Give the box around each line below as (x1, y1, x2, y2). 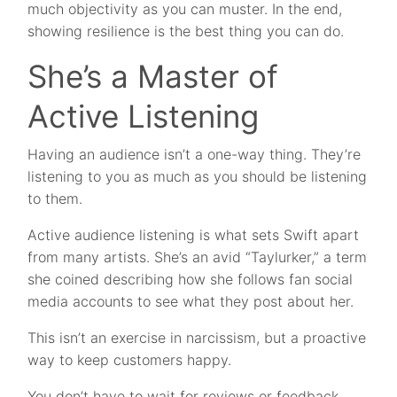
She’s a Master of (27, 58, 279, 96)
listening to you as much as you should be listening (27, 167, 368, 186)
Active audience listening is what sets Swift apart (27, 226, 360, 245)
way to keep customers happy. (27, 351, 232, 370)
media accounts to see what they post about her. (27, 292, 354, 311)
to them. (27, 190, 83, 208)
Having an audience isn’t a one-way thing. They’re (27, 145, 362, 164)
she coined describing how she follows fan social (27, 270, 354, 289)
